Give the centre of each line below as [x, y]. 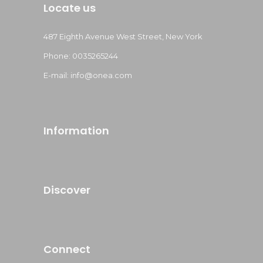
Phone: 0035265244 [81, 55]
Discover [67, 190]
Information [76, 130]
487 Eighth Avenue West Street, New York [123, 36]
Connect [67, 249]
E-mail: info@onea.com [88, 75]
